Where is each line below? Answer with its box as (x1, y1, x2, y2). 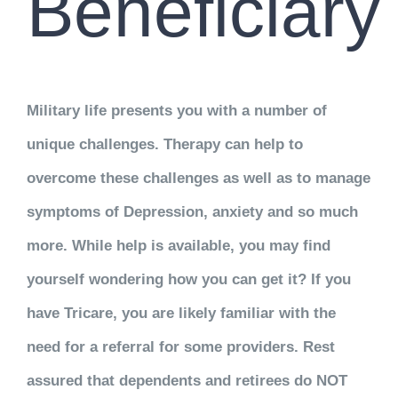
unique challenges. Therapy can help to (26, 136, 303, 153)
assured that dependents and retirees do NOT (26, 372, 347, 389)
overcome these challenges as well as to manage (26, 170, 370, 187)
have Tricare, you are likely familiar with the (26, 305, 336, 322)
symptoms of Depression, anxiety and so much (26, 203, 358, 220)
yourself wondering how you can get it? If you (26, 271, 351, 288)
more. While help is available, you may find (26, 237, 330, 254)
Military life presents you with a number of (26, 102, 327, 119)
